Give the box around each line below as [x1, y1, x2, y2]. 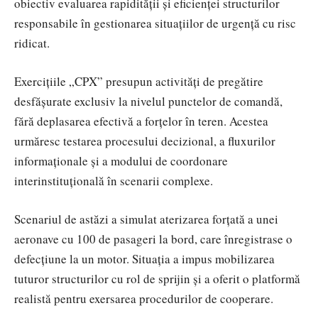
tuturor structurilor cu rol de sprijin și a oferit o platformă [14, 270, 300, 287]
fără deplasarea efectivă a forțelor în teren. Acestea [14, 112, 268, 129]
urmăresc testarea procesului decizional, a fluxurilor [14, 132, 275, 149]
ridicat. [14, 34, 50, 51]
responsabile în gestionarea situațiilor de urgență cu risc [14, 14, 296, 31]
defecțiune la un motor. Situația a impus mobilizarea [14, 250, 275, 267]
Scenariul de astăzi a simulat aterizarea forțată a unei [14, 210, 278, 227]
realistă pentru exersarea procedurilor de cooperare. [14, 290, 273, 307]
